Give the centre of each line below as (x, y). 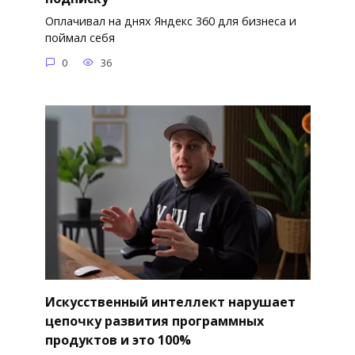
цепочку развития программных (154, 321)
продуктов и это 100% (118, 340)
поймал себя (80, 38)
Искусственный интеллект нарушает (170, 302)
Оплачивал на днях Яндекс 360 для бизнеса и (170, 21)
